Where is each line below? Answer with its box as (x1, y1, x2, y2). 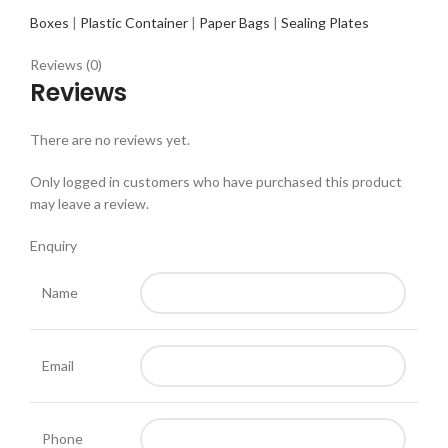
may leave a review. (30, 195, 149, 213)
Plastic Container (80, 14, 188, 32)
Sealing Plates (281, 14, 369, 32)
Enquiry (30, 237, 77, 255)
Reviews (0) (30, 56, 102, 74)
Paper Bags (199, 14, 270, 32)
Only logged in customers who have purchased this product (30, 173, 402, 191)
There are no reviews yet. (30, 131, 190, 149)
